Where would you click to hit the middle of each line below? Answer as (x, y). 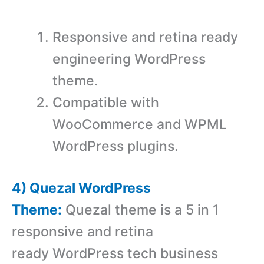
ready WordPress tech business (115, 254)
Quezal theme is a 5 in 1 (141, 210)
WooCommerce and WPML (140, 124)
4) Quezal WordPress (81, 188)
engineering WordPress (129, 59)
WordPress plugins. (115, 146)
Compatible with (106, 102)
